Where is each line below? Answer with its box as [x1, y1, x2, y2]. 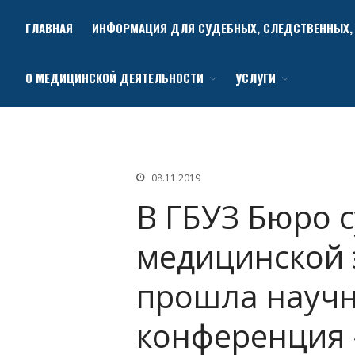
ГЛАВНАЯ [25, 19, 73, 36]
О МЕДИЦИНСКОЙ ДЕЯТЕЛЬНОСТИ [25, 68, 204, 86]
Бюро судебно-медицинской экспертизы [16, 56, 323, 76]
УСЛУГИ [235, 68, 276, 86]
